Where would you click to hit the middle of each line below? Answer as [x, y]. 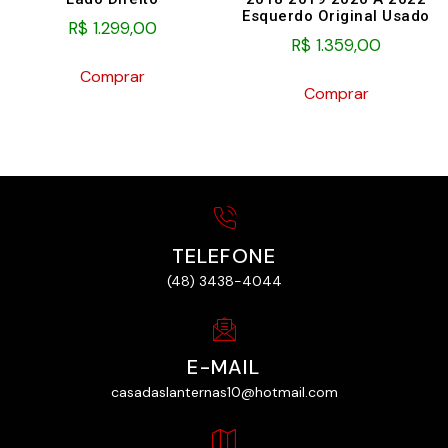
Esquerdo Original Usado [336, 16]
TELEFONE [224, 256]
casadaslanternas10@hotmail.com [224, 392]
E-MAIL [224, 367]
